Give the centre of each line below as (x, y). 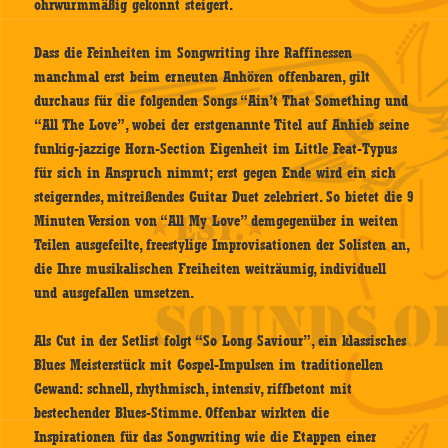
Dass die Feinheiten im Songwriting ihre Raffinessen (193, 53)
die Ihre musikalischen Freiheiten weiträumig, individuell (210, 269)
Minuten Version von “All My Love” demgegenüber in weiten (216, 221)
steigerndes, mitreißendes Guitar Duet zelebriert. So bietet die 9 (224, 197)
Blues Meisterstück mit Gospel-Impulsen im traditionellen (209, 365)
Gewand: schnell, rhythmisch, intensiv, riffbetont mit (193, 389)
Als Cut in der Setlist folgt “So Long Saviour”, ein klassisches (220, 341)
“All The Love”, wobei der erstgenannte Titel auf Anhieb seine (222, 125)
